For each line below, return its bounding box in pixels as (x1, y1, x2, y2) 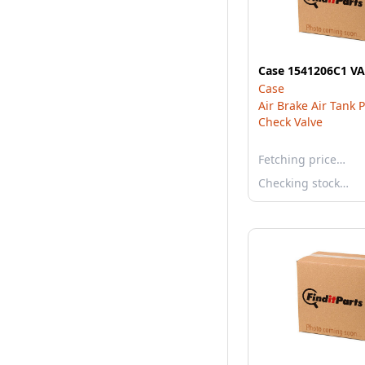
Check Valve (258, 114, 323, 130)
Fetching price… (258, 152, 345, 167)
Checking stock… (258, 175, 349, 191)
